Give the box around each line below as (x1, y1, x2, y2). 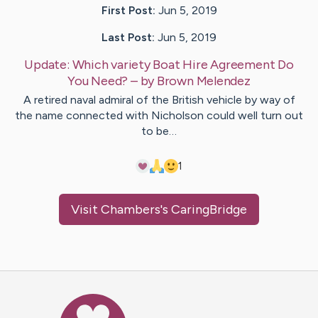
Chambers (101, 201, 160, 217)
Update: (24, 56, 72, 72)
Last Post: (102, 30, 155, 44)
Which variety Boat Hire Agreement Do (72, 56, 294, 72)
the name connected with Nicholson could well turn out (15, 108, 303, 122)
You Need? (67, 72, 128, 89)
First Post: (101, 3, 155, 17)
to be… (141, 124, 177, 138)
